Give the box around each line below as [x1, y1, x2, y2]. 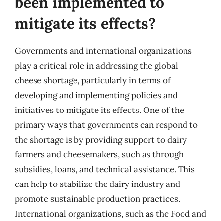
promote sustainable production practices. [15, 193, 180, 204]
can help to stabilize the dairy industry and [15, 178, 180, 189]
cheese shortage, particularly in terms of [15, 74, 171, 86]
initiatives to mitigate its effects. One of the [15, 104, 184, 115]
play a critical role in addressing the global [15, 60, 178, 71]
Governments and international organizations [15, 45, 192, 56]
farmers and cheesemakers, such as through [15, 148, 184, 160]
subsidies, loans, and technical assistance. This [15, 163, 195, 175]
